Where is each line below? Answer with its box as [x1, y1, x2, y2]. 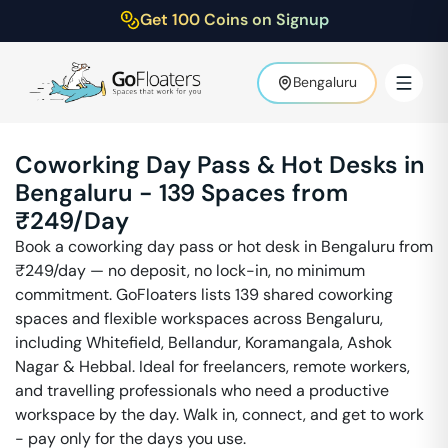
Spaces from [201, 177, 348, 208]
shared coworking [263, 284, 393, 305]
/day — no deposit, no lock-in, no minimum [53, 260, 365, 281]
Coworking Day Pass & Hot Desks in [15, 149, 425, 180]
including [15, 332, 86, 353]
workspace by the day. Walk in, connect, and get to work [15, 404, 424, 425]
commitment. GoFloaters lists [15, 284, 231, 305]
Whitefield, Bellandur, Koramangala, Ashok [86, 332, 392, 353]
